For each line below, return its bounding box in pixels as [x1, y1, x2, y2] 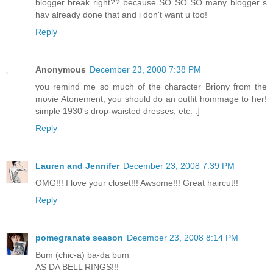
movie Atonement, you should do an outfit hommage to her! [35, 93, 267, 104]
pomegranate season [35, 232, 123, 243]
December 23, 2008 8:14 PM [127, 232, 238, 243]
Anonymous [35, 64, 86, 74]
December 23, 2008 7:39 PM [123, 160, 235, 171]
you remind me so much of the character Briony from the [35, 81, 267, 91]
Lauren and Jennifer [35, 160, 119, 171]
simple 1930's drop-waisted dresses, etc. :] [35, 105, 200, 116]
